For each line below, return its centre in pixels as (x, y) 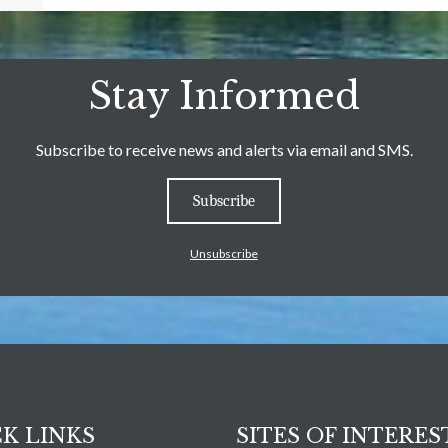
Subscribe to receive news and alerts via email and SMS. (224, 149)
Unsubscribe (224, 253)
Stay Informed (224, 96)
